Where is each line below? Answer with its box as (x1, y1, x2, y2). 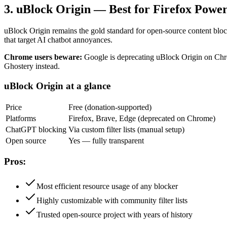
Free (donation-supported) (68, 102, 152, 111)
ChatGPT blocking (6, 125, 66, 134)
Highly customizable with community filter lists (36, 196, 187, 205)
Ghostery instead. (4, 62, 60, 71)
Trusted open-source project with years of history (36, 210, 193, 219)
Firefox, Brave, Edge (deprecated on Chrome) (68, 113, 215, 123)
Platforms (6, 113, 36, 123)
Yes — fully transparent (68, 136, 144, 145)
